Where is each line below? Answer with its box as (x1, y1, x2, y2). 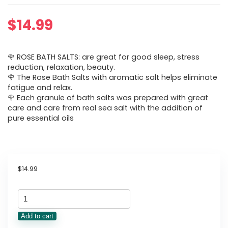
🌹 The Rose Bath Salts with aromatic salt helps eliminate (8, 72, 217, 82)
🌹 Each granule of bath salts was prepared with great (8, 93, 208, 103)
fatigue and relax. (8, 82, 72, 93)
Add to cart (21, 212, 53, 220)
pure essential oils (8, 113, 74, 123)
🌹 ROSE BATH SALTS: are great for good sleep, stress (8, 52, 199, 62)
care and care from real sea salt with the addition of (8, 103, 203, 113)
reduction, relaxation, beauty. (8, 62, 115, 72)
